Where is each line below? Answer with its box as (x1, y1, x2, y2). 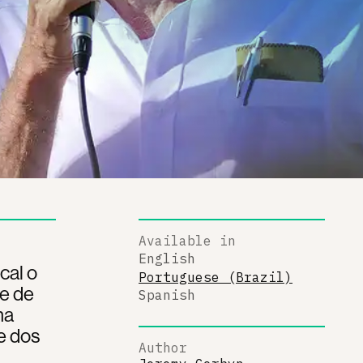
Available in (139, 232, 236, 249)
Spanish (139, 287, 195, 303)
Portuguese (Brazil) (139, 268, 293, 285)
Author (139, 339, 187, 356)
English (139, 250, 195, 267)
